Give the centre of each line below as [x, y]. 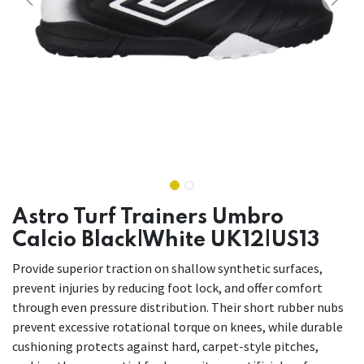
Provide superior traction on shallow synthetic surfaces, [167, 269]
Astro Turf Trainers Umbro [148, 218]
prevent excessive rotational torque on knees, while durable [178, 327]
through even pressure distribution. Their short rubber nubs [178, 308]
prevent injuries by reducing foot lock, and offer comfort [167, 288]
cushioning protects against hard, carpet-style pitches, [165, 347]
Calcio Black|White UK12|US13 [166, 241]
